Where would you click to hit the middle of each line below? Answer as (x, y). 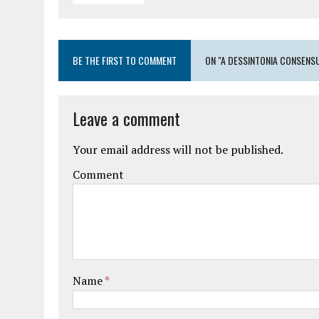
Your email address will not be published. (178, 150)
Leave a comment (126, 119)
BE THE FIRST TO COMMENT (125, 61)
